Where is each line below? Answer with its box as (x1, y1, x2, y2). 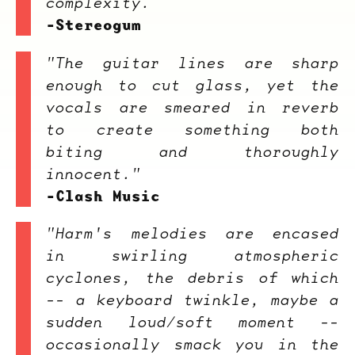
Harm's (55, 223, 113, 242)
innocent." (46, 163, 142, 183)
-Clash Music (46, 185, 161, 206)
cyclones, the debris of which (46, 267, 339, 287)
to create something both (46, 119, 339, 139)
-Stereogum (46, 14, 142, 36)
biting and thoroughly (46, 141, 339, 161)
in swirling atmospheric (46, 245, 339, 265)
